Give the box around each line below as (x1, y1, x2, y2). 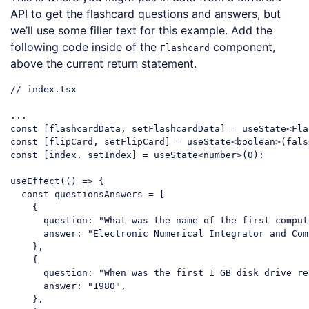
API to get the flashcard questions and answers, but (10, 6, 281, 21)
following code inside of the (10, 39, 160, 54)
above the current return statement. (10, 56, 197, 70)
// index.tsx (10, 84, 77, 94)
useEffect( (10, 176, 66, 186)
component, (210, 39, 275, 54)
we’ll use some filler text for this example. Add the (10, 23, 272, 37)
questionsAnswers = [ (49, 189, 165, 199)
